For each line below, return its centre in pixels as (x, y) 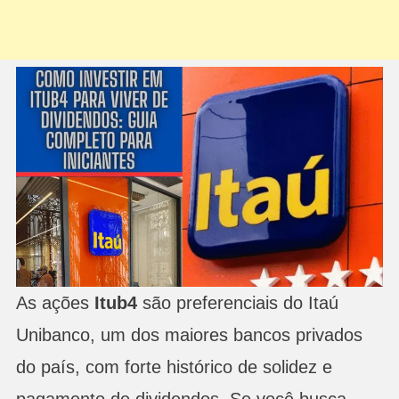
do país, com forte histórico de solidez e (174, 366)
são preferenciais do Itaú (237, 302)
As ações (55, 302)
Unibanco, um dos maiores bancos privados (189, 334)
